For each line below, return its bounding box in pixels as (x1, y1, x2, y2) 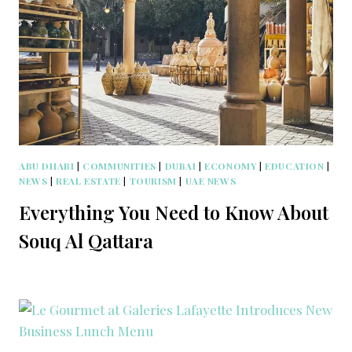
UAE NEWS (185, 174, 236, 188)
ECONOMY (204, 159, 257, 173)
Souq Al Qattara (19, 228, 153, 254)
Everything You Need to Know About (19, 200, 328, 225)
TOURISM (129, 174, 177, 188)
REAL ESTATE (56, 174, 121, 188)
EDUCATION (265, 159, 324, 173)
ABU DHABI (19, 159, 75, 173)
